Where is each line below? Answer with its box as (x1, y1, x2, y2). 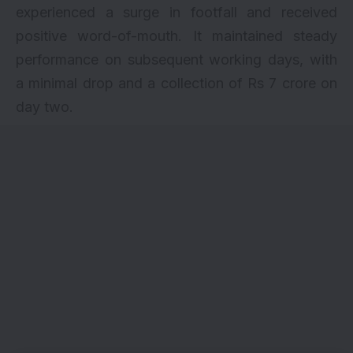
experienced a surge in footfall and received (16, 4, 337, 21)
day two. (16, 98, 73, 116)
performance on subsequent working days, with (16, 51, 337, 69)
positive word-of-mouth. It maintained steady (16, 28, 337, 45)
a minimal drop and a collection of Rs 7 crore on (16, 75, 337, 92)
